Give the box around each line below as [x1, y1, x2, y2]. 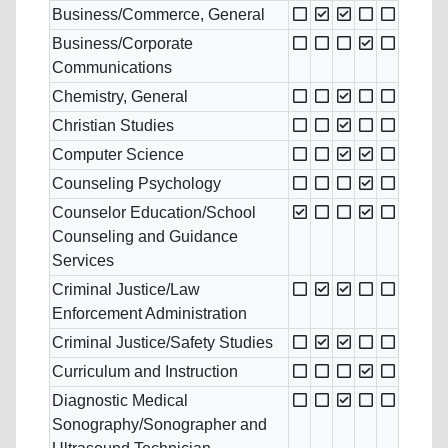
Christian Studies [52, 117, 174, 135]
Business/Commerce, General [52, 6, 265, 24]
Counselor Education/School [52, 204, 256, 222]
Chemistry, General [52, 88, 188, 106]
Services [52, 252, 114, 270]
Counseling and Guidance [52, 228, 238, 246]
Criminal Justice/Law [52, 281, 200, 299]
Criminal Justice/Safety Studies [52, 334, 273, 352]
